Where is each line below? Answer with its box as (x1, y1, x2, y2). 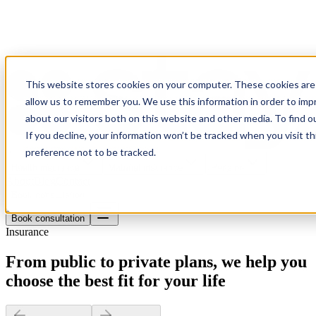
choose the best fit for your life (6, 272, 226, 291)
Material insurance (108, 162, 183, 174)
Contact (56, 175, 90, 188)
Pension (211, 162, 244, 174)
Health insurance (11, 162, 80, 174)
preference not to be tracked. (25, 146, 156, 158)
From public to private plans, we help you (6, 253, 307, 272)
